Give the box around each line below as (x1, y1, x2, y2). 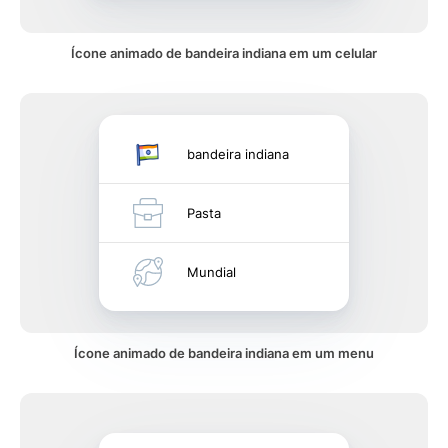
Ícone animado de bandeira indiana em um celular (71, 45, 377, 61)
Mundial (187, 264, 236, 280)
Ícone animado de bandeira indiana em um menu (74, 345, 374, 361)
